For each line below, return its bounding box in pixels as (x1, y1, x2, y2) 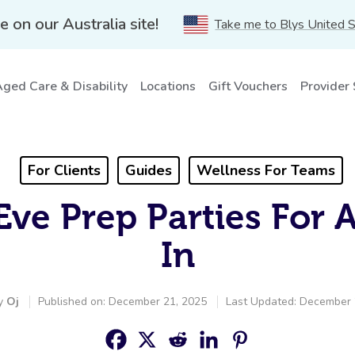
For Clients (27, 161, 101, 180)
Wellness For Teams (196, 161, 335, 180)
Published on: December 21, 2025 (37, 294, 207, 309)
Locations (140, 78, 196, 95)
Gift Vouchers (208, 78, 288, 95)
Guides (124, 161, 172, 180)
